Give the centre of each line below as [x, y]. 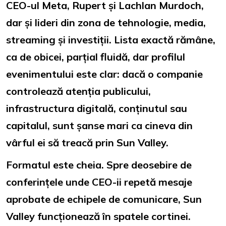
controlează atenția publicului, [78, 91]
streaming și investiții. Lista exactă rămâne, [111, 39]
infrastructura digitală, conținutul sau [97, 108]
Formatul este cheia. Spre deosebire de [99, 164]
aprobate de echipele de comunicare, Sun [104, 199]
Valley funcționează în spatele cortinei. [98, 216]
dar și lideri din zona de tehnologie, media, [106, 22]
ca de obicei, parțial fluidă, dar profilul [96, 56]
